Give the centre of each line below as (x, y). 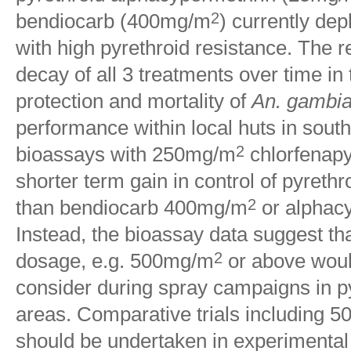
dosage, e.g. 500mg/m (115, 261)
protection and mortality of (134, 101)
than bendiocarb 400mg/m (132, 208)
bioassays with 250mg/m (126, 154)
